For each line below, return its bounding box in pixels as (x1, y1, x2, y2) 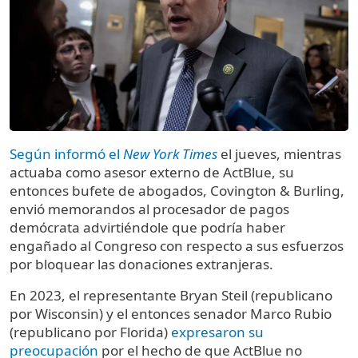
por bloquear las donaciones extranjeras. (10, 255, 273, 274)
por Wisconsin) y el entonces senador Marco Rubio (10, 304, 332, 324)
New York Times (123, 145, 217, 164)
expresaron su (171, 323, 264, 342)
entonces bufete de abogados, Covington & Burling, (10, 181, 344, 201)
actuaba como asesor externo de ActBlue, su (10, 163, 294, 182)
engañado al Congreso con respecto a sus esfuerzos (10, 237, 344, 256)
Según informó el (10, 145, 123, 164)
